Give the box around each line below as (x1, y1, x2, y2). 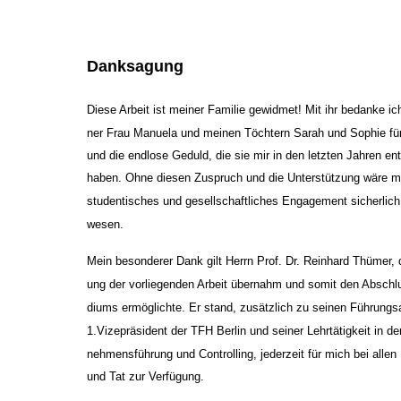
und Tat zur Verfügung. (86, 370, 204, 384)
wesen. (86, 218, 124, 232)
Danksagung (86, 56, 183, 75)
